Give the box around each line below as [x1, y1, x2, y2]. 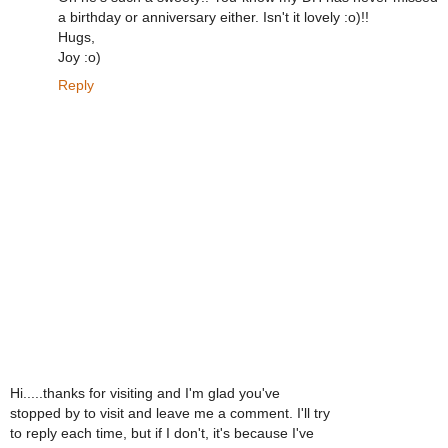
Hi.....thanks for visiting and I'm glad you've [10, 384, 280, 401]
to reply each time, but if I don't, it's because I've [10, 424, 314, 441]
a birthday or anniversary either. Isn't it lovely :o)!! [58, 9, 369, 26]
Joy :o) [58, 49, 101, 66]
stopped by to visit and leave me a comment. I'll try [10, 404, 330, 421]
